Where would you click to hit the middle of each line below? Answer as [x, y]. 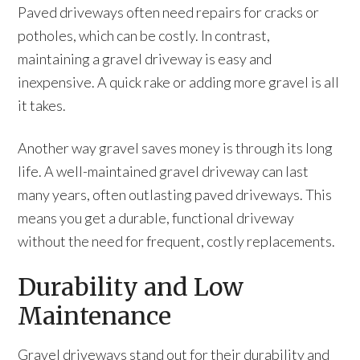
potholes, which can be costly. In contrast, [144, 35]
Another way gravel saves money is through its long [176, 148]
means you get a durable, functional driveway [156, 218]
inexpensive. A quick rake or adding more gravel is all [179, 82]
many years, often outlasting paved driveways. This [175, 194]
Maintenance [95, 316]
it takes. [42, 105]
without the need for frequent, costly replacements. [177, 241]
